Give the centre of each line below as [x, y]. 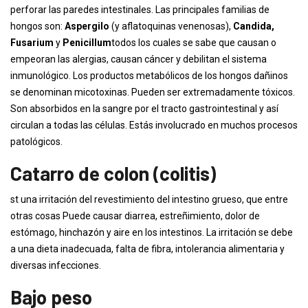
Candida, [254, 26]
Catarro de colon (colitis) [113, 173]
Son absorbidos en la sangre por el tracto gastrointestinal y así [144, 109]
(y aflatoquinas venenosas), [172, 26]
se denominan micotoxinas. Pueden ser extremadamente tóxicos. [153, 92]
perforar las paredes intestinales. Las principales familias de [140, 10]
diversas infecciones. [56, 265]
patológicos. [36, 142]
